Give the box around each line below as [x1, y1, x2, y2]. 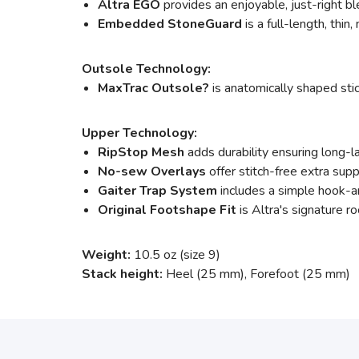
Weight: [82, 246, 131, 264]
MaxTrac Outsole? [98, 79, 209, 97]
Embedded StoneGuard [98, 15, 242, 33]
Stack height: [82, 265, 163, 283]
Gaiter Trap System [98, 182, 217, 200]
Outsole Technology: [82, 60, 211, 78]
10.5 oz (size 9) [131, 246, 220, 264]
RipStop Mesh [98, 143, 184, 161]
